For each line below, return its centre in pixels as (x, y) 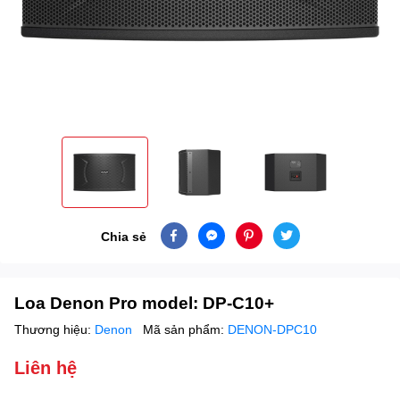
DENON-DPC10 (272, 329)
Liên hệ (46, 367)
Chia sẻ (123, 236)
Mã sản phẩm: (185, 329)
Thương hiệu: (54, 329)
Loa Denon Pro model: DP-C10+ (144, 303)
